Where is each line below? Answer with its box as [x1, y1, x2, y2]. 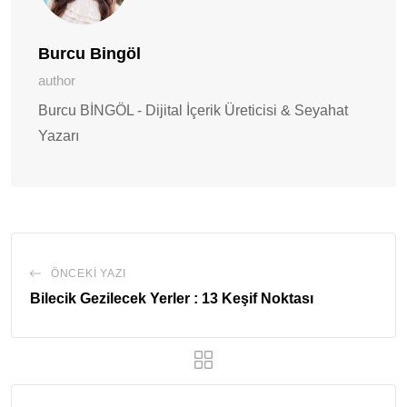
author [38, 73, 75, 89]
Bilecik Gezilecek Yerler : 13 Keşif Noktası [30, 291, 313, 307]
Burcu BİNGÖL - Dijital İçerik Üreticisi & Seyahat [38, 103, 348, 119]
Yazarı [38, 128, 79, 144]
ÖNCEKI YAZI [50, 267, 126, 281]
